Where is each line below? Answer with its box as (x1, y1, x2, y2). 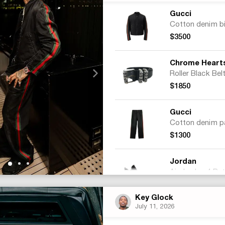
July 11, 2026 (135, 204, 174, 210)
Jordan (169, 158, 197, 165)
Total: (114, 207, 136, 214)
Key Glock (135, 194, 174, 201)
